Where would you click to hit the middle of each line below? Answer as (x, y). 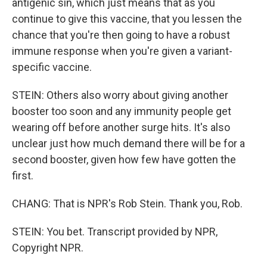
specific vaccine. (52, 67)
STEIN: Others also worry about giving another (120, 95)
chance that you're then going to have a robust (121, 35)
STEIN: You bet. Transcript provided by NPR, (115, 231)
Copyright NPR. (48, 247)
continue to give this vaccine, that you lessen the (127, 18)
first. (23, 175)
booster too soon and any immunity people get (122, 111)
